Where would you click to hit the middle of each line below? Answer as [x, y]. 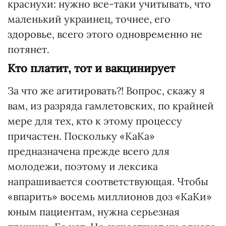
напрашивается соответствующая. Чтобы [108, 181]
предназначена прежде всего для [89, 151]
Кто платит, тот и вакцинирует [91, 68]
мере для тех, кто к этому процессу [95, 121]
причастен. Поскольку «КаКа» [81, 136]
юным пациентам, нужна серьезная [94, 212]
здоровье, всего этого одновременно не [105, 34]
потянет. [29, 49]
